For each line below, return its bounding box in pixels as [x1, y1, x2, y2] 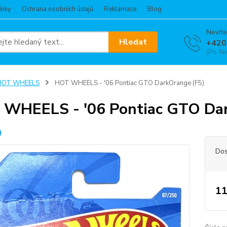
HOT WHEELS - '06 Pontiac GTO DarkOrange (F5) [53, 79, 204, 88]
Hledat [119, 36, 147, 48]
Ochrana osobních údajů [22, 5, 93, 14]
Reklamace [104, 5, 136, 14]
